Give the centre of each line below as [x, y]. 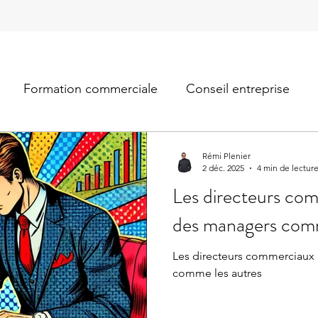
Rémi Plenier [226, 156]
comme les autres [217, 273]
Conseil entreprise [238, 88]
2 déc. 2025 [223, 168]
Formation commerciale [91, 88]
